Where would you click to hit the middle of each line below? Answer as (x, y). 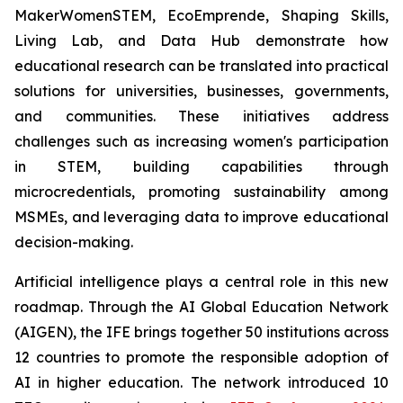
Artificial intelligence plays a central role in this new (201, 282)
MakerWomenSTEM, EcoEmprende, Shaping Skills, (201, 15)
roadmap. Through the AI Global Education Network (201, 307)
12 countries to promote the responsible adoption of (201, 357)
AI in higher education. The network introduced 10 (201, 382)
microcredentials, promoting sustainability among (201, 192)
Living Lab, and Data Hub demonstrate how (201, 40)
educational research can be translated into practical (201, 66)
